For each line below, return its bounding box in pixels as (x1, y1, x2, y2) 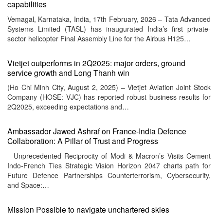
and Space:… (7, 180, 49, 190)
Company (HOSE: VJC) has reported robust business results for (7, 92, 211, 102)
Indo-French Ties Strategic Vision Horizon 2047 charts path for (7, 160, 211, 170)
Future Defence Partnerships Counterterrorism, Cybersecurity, (7, 170, 211, 180)
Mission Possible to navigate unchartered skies (7, 203, 169, 215)
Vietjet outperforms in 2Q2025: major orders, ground (7, 57, 185, 68)
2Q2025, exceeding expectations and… (7, 102, 129, 112)
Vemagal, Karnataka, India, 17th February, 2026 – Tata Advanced (7, 14, 211, 24)
